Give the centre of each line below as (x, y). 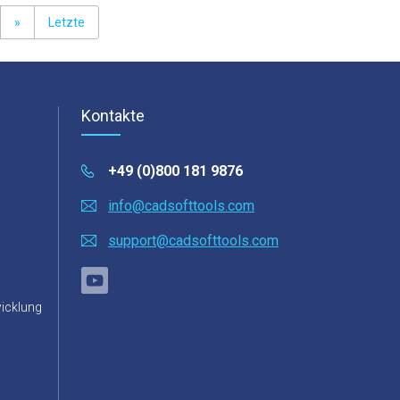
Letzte (66, 22)
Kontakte (113, 116)
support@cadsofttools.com (193, 241)
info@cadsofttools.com (181, 206)
